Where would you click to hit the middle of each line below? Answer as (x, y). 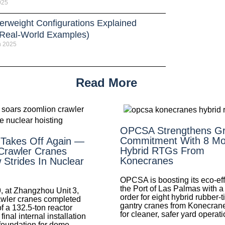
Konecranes (147, 160)
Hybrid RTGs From (162, 150)
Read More (106, 82)
